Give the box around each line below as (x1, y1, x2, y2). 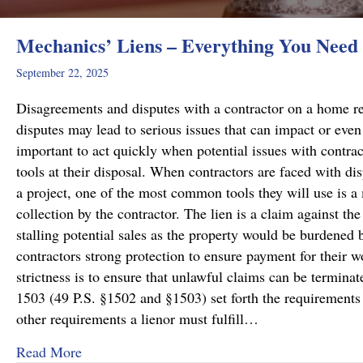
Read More (16, 342, 82, 361)
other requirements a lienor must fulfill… (16, 309, 258, 328)
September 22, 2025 (16, 65, 109, 80)
